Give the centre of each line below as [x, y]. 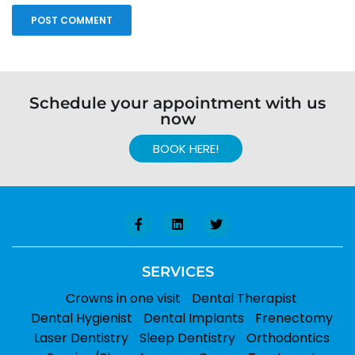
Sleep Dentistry [187, 338]
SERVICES [177, 272]
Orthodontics [288, 338]
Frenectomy [294, 319]
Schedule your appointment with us [177, 103]
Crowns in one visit [123, 299]
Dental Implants [193, 319]
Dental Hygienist [81, 319]
